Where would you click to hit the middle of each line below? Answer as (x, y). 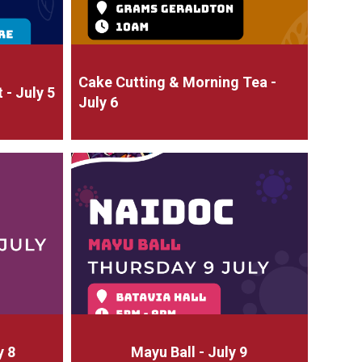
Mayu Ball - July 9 (189, 352)
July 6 (98, 102)
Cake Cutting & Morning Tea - (177, 82)
